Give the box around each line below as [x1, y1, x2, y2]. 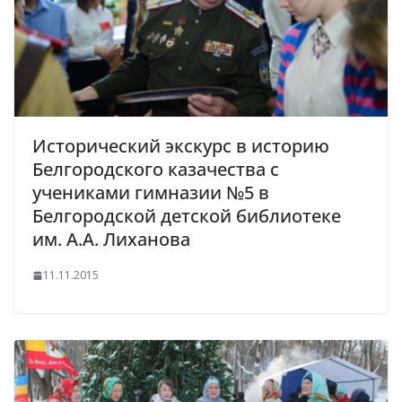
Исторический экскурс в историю [32, 134, 329, 159]
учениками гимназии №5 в [32, 180, 269, 205]
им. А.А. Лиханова [32, 227, 190, 252]
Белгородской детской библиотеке [32, 204, 341, 229]
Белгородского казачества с [32, 157, 279, 182]
